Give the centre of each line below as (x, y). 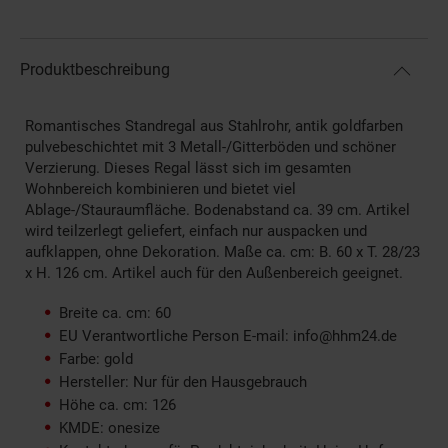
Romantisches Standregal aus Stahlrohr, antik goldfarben (214, 126)
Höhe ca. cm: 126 (117, 405)
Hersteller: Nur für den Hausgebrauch (183, 382)
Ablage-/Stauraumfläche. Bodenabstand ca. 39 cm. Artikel (217, 210)
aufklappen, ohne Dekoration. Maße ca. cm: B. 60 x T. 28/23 (222, 252)
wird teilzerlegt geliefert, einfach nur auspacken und (196, 231)
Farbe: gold (96, 359)
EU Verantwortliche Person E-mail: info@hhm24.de (228, 336)
